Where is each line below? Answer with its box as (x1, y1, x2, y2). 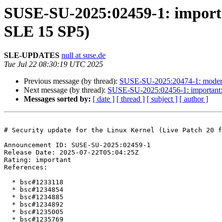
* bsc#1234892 (4, 201, 12, 209)
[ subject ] (147, 95, 177, 104)
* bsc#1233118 (4, 178, 12, 186)
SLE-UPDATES (4, 51, 59, 60)
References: (4, 164, 48, 171)
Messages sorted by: (24, 95, 91, 104)
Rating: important (4, 156, 79, 164)
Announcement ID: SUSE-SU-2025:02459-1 (4, 141, 159, 149)
